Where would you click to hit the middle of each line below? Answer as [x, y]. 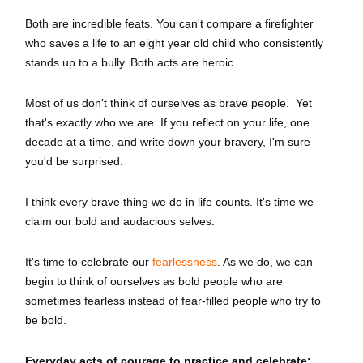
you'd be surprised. [74, 161]
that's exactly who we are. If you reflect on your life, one [167, 122]
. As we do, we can [265, 262]
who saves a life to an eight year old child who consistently [174, 43]
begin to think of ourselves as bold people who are [154, 281]
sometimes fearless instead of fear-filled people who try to [173, 301]
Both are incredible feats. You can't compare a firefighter [169, 23]
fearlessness [185, 262]
